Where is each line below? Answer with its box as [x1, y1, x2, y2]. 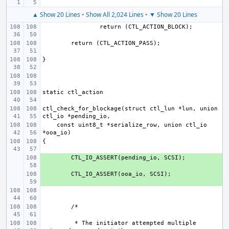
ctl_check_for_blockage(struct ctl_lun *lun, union [42, 105, 218, 112]
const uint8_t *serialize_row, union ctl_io [42, 122, 57, 128]
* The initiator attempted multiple [71, 220, 196, 226]
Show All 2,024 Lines [85, 10, 144, 19]
